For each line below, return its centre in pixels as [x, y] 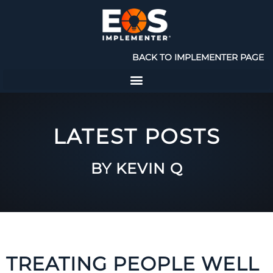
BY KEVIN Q [136, 169]
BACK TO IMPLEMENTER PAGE [198, 58]
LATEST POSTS [136, 136]
